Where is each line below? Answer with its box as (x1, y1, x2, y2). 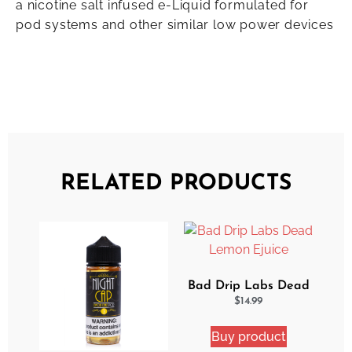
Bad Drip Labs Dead (187, 279, 310, 292)
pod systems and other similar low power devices (16, 17, 334, 33)
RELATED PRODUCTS (60, 172, 291, 195)
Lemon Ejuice (209, 295, 288, 308)
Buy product (211, 328, 286, 344)
